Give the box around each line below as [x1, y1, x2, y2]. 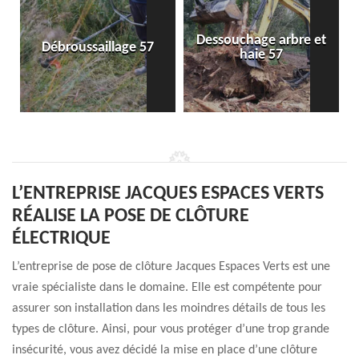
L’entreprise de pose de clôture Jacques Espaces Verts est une [12, 260, 330, 273]
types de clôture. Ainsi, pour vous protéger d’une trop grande [12, 323, 329, 336]
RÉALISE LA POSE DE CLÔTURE [12, 207, 249, 226]
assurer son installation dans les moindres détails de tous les [12, 302, 325, 315]
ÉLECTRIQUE [12, 229, 111, 248]
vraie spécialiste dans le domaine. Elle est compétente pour [12, 281, 322, 294]
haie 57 [240, 47, 283, 63]
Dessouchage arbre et [196, 33, 326, 48]
